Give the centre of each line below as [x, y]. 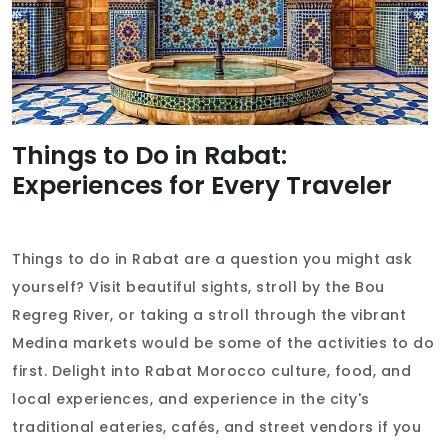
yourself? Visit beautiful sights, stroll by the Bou [198, 286]
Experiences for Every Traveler [202, 185]
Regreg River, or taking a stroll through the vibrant [209, 314]
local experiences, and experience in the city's [191, 398]
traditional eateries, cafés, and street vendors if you [216, 426]
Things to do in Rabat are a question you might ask [212, 258]
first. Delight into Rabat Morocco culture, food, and [211, 370]
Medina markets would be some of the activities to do [223, 342]
